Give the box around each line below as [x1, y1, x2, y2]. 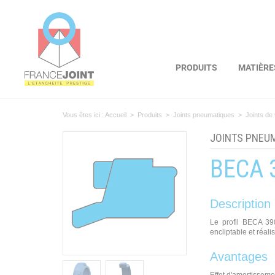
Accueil [105, 111, 126, 118]
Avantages [210, 250, 268, 263]
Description [210, 197, 271, 211]
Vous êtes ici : [63, 111, 104, 118]
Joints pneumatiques [173, 111, 234, 118]
